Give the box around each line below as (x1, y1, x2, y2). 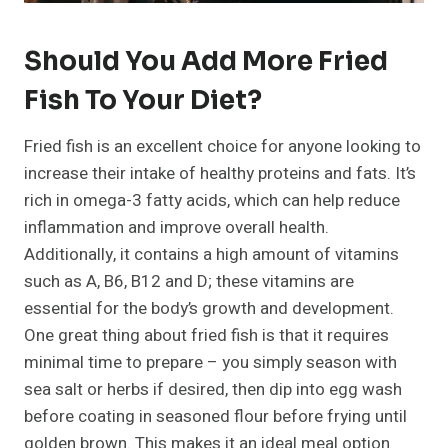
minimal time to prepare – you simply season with (24, 350, 397, 376)
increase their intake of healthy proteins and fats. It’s (24, 161, 416, 187)
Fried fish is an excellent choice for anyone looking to (24, 134, 421, 160)
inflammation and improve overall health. (24, 215, 329, 241)
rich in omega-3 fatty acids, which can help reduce (24, 188, 400, 214)
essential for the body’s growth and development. (24, 296, 394, 322)
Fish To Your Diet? (24, 84, 262, 118)
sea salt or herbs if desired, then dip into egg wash (24, 377, 402, 403)
